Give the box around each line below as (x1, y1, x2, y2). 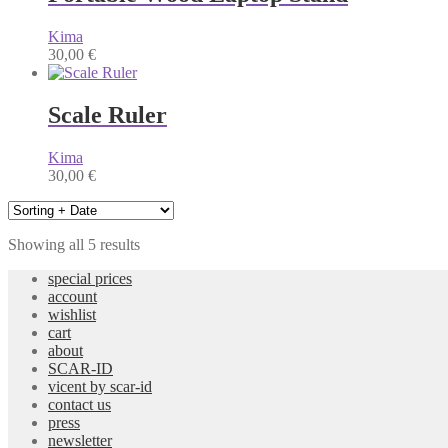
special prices (48, 269, 132, 287)
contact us (48, 395, 111, 413)
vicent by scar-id (48, 377, 152, 395)
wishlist (48, 305, 96, 323)
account (48, 287, 97, 305)
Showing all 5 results (8, 235, 140, 253)
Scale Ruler (48, 102, 167, 129)
